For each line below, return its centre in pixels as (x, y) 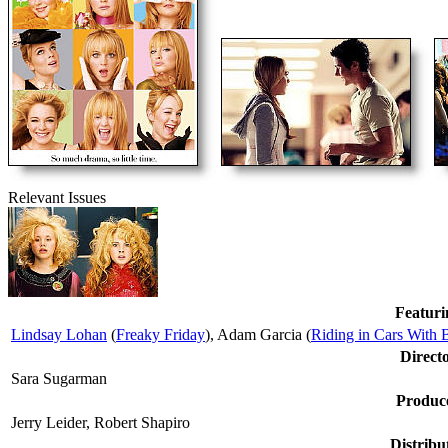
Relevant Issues (57, 197)
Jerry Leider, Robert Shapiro (100, 422)
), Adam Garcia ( (258, 334)
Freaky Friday (160, 334)
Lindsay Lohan (59, 334)
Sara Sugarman (59, 378)
